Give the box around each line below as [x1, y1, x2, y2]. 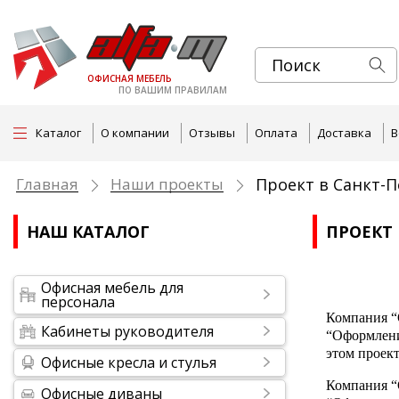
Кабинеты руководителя [41, 322, 214, 341]
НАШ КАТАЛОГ [27, 221, 150, 242]
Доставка [317, 125, 371, 141]
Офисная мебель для [41, 278, 183, 297]
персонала [41, 292, 115, 312]
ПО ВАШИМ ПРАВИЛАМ [118, 84, 227, 96]
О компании [101, 125, 169, 141]
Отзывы [189, 125, 235, 141]
